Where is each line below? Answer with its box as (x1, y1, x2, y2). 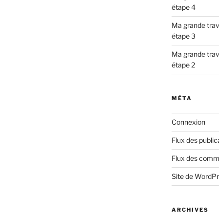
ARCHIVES (171, 206, 209, 214)
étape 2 (171, 61, 195, 69)
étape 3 (171, 32, 196, 41)
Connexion (171, 118, 205, 127)
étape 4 (171, 3, 196, 12)
